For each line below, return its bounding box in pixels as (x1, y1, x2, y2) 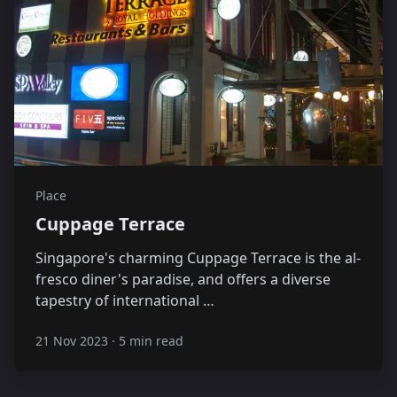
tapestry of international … (35, 291, 214, 310)
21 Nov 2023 (35, 332, 108, 349)
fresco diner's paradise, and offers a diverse (35, 269, 331, 289)
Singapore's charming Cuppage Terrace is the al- (35, 248, 361, 268)
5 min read (119, 332, 183, 349)
